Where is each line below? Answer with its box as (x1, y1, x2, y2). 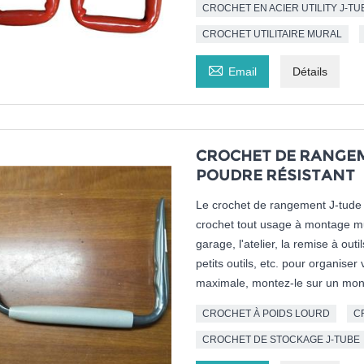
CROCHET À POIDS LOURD (201, 308, 330, 320)
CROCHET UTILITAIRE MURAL (201, 28, 342, 41)
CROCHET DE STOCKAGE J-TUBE (201, 334, 360, 346)
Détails (292, 65, 327, 79)
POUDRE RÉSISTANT (195, 167, 355, 185)
